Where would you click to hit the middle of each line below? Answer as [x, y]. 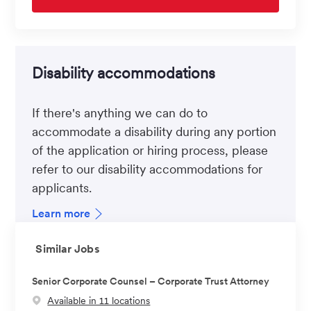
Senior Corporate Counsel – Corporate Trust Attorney [151, 281]
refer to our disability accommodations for [148, 169]
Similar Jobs [68, 249]
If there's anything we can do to [120, 112]
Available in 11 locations [99, 300]
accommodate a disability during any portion [154, 131]
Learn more [61, 213]
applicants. [64, 187]
